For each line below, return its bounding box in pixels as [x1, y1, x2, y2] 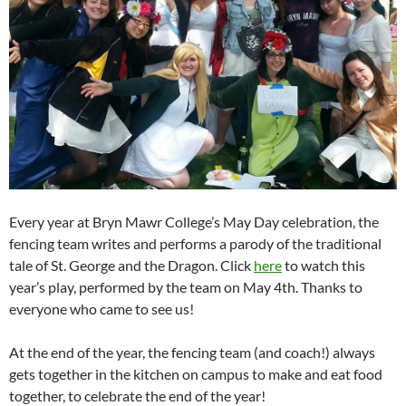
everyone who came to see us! [9, 299, 194, 317]
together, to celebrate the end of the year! [9, 386, 266, 404]
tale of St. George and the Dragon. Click [9, 256, 254, 274]
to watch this [282, 256, 365, 274]
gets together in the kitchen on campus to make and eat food [9, 364, 382, 382]
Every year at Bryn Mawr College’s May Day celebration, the [9, 212, 379, 230]
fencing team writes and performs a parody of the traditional [9, 234, 382, 252]
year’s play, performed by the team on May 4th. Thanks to [9, 277, 362, 295]
